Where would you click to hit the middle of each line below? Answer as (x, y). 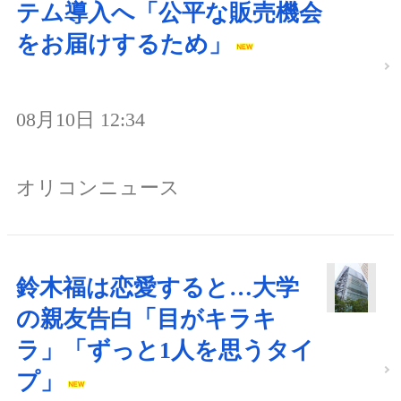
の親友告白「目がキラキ (146, 319)
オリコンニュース (98, 187)
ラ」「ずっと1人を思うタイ (165, 350)
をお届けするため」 (124, 45)
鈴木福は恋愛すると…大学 (158, 287)
